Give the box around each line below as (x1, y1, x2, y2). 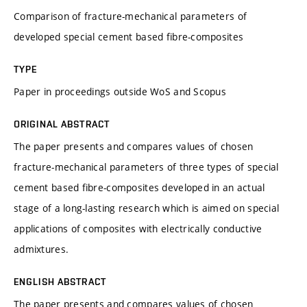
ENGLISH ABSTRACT (14, 275, 106, 287)
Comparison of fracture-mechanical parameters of (14, 9, 247, 23)
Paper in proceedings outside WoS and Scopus (14, 84, 227, 98)
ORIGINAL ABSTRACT (14, 118, 110, 130)
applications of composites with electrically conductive (14, 221, 262, 235)
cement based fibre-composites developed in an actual (14, 180, 265, 194)
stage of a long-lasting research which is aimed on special (14, 201, 280, 214)
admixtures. (14, 242, 69, 256)
